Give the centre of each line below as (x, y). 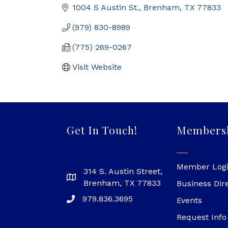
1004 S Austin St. (106, 8)
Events (190, 201)
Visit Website (97, 67)
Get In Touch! (102, 130)
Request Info (202, 217)
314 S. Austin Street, (123, 172)
